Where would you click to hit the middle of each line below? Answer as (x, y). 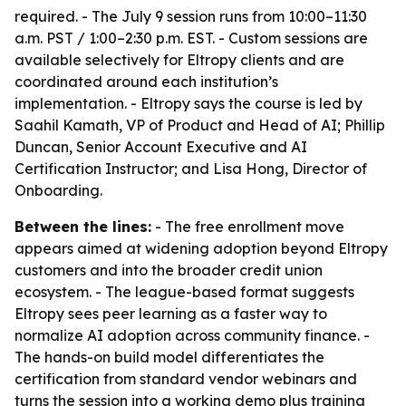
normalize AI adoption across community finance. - (192, 335)
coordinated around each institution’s (146, 82)
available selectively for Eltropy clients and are (179, 60)
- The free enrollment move (248, 227)
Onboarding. (58, 190)
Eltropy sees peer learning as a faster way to (171, 314)
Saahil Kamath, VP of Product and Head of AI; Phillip (200, 125)
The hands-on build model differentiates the (169, 357)
